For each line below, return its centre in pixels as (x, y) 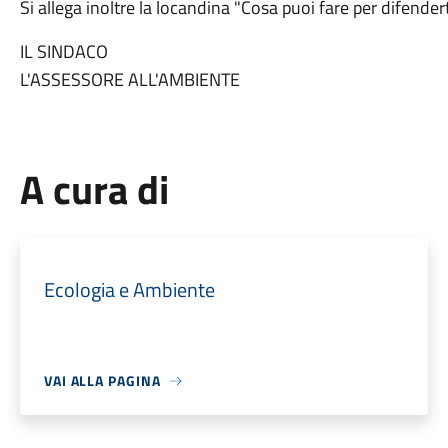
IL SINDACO (63, 51)
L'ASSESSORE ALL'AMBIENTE (129, 79)
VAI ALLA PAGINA (102, 380)
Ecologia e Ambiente (129, 289)
